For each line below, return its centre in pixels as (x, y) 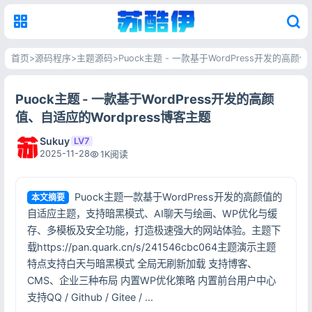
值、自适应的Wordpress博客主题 (112, 117)
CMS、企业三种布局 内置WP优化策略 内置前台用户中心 (151, 280)
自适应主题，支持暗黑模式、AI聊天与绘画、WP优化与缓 (152, 213)
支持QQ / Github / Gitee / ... (90, 297)
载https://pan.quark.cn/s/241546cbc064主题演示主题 (151, 247)
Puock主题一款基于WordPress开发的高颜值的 (179, 196)
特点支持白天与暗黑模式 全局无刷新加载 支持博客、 (142, 263)
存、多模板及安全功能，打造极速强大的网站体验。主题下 (154, 230)
